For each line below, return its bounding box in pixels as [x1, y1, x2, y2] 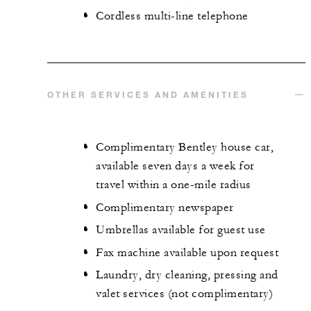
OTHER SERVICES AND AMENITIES [47, 89, 249, 101]
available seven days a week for [96, 159, 255, 174]
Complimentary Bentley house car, [96, 140, 274, 155]
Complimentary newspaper [96, 200, 234, 215]
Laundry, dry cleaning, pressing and [96, 268, 278, 283]
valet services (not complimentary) [96, 287, 273, 301]
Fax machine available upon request [96, 245, 278, 260]
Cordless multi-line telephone [96, 8, 249, 23]
